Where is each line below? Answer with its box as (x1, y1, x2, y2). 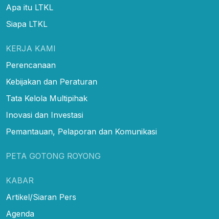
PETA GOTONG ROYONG (6, 151, 101, 161)
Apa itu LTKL (6, 2, 53, 12)
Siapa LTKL (6, 19, 47, 29)
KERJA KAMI (6, 43, 56, 53)
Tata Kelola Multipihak (6, 93, 88, 103)
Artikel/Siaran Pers (6, 192, 76, 202)
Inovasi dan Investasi (6, 109, 83, 120)
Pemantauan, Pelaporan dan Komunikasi (6, 126, 157, 136)
